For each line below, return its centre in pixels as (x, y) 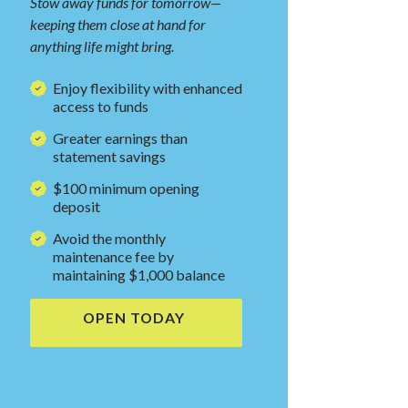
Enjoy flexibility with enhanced (147, 88)
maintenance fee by (113, 257)
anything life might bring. (102, 46)
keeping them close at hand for (117, 25)
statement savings (109, 157)
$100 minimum (101, 189)
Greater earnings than (120, 138)
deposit (76, 207)
